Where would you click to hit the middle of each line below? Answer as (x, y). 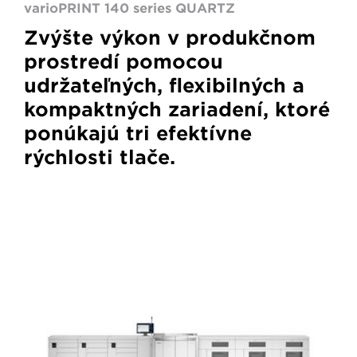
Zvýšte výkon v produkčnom (170, 38)
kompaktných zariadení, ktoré (177, 110)
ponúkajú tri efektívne (138, 133)
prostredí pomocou (124, 62)
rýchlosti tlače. (100, 157)
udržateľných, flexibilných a (164, 86)
